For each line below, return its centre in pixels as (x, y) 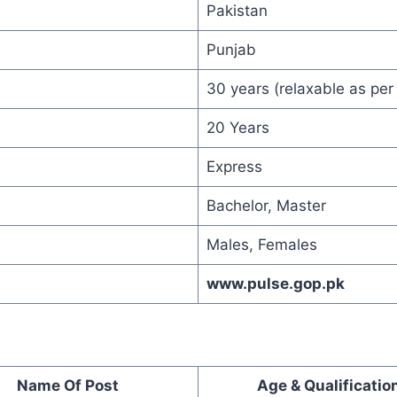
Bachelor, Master (266, 206)
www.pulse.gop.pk (275, 284)
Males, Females (261, 245)
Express (234, 167)
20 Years (237, 128)
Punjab (231, 50)
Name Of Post (68, 385)
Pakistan (237, 11)
